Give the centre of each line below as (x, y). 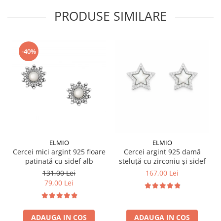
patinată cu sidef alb (59, 161)
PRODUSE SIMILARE (110, 16)
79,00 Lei (59, 183)
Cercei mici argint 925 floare (59, 151)
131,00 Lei (59, 173)
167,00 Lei (162, 173)
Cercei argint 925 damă (162, 151)
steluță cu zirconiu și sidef (162, 161)
